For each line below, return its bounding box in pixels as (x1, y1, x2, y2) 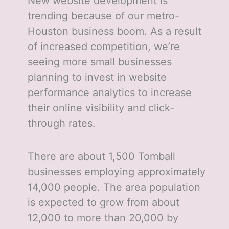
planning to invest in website (27, 71, 167, 84)
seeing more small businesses (27, 56, 172, 68)
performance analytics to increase (27, 86, 192, 99)
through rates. (27, 117, 99, 130)
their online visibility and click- (27, 102, 174, 114)
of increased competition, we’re (27, 40, 180, 53)
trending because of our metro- (27, 10, 179, 22)
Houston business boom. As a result (27, 25, 201, 38)
